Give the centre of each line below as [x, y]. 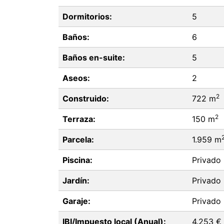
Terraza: [79, 119]
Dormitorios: [87, 16]
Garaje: [76, 201]
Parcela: [78, 139]
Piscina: [77, 160]
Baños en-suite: [94, 57]
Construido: [86, 98]
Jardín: [76, 180]
